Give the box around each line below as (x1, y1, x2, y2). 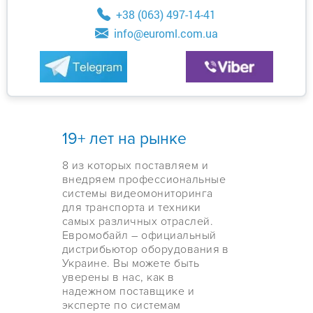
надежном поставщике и (62, 284, 195, 298)
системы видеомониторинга (62, 186, 213, 201)
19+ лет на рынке (62, 129, 187, 149)
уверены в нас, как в (62, 270, 175, 284)
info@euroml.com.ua (114, 26, 218, 41)
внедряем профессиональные (62, 172, 226, 187)
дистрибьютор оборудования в (62, 242, 229, 256)
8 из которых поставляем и (62, 158, 208, 173)
